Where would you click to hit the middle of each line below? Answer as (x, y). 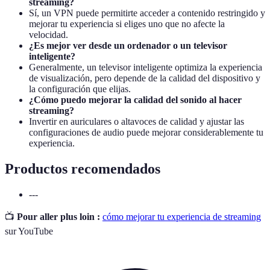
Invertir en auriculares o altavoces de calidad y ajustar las (137, 121)
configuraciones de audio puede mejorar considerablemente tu (146, 132)
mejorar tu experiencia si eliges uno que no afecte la (127, 24)
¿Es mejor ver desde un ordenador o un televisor (128, 45)
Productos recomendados (83, 168)
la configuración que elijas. (80, 89)
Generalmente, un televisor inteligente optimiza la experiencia (146, 67)
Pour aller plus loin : (58, 216)
